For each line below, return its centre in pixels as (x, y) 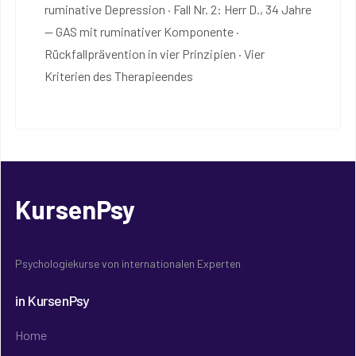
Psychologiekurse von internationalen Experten (128, 263)
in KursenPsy (52, 300)
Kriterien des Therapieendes (119, 75)
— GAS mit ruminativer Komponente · (142, 31)
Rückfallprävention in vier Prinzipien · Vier (155, 53)
